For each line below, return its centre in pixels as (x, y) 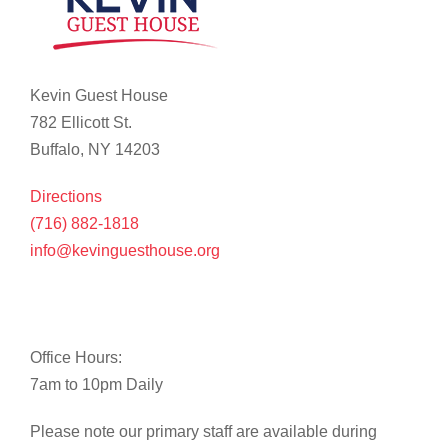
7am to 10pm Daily (96, 385)
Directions (66, 197)
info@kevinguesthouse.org (125, 251)
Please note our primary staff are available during (203, 432)
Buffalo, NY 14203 (95, 150)
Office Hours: (76, 358)
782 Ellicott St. (81, 123)
